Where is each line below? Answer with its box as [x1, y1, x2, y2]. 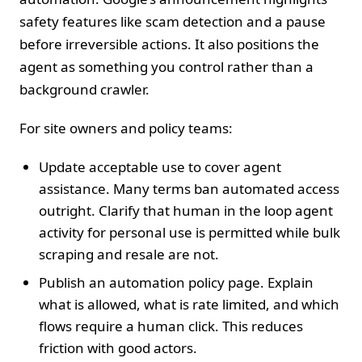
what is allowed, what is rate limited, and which [39, 294, 339, 314]
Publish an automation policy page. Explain [39, 272, 314, 292]
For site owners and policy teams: [19, 118, 233, 137]
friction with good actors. [39, 338, 197, 357]
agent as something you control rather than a [19, 57, 314, 76]
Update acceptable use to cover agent [39, 157, 281, 176]
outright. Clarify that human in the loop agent [39, 200, 333, 220]
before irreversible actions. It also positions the [19, 34, 319, 53]
